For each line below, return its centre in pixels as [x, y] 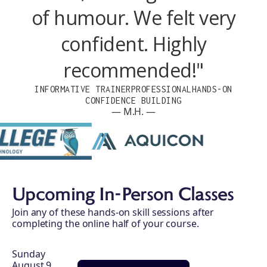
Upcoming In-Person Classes [123, 196]
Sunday [29, 254]
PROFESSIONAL [161, 89]
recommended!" [133, 70]
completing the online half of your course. [105, 224]
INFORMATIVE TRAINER [83, 89]
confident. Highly [133, 44]
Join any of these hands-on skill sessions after [113, 212]
